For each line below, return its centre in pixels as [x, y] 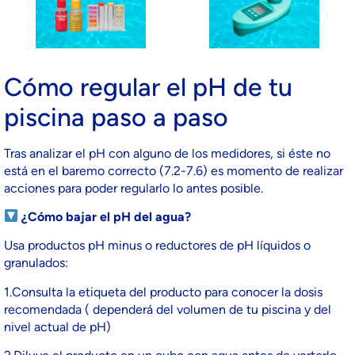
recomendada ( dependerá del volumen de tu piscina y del [168, 309]
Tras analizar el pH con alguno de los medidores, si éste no [167, 153]
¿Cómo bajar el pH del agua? [105, 216]
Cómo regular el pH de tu [148, 87]
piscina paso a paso [116, 117]
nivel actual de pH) [57, 326]
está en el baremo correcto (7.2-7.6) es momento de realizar [174, 170]
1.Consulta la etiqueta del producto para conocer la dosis [163, 292]
